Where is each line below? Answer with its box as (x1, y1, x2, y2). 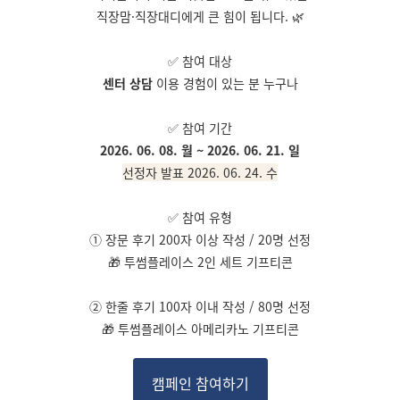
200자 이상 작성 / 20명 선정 (159, 230, 311, 248)
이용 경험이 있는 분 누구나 (152, 74, 298, 92)
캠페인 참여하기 (151, 372, 249, 394)
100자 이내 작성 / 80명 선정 (159, 297, 311, 315)
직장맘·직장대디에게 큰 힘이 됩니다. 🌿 (96, 7, 304, 25)
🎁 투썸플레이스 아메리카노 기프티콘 (101, 320, 299, 337)
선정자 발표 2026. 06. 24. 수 (122, 163, 278, 181)
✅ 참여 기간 (168, 119, 232, 137)
